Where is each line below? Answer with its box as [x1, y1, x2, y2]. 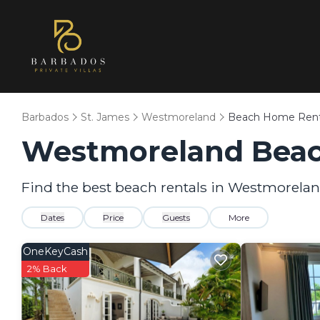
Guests [162, 212, 190, 223]
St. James [81, 111, 129, 124]
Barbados [21, 111, 69, 124]
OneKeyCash [23, 245, 88, 258]
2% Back [27, 263, 67, 274]
